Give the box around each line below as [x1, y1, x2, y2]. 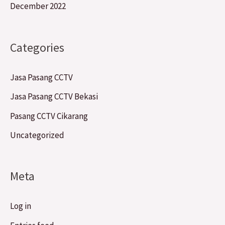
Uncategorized [10, 129, 64, 141]
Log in [10, 200, 31, 212]
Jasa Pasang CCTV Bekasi [10, 91, 98, 102]
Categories [10, 40, 64, 56]
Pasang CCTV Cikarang [10, 110, 88, 122]
